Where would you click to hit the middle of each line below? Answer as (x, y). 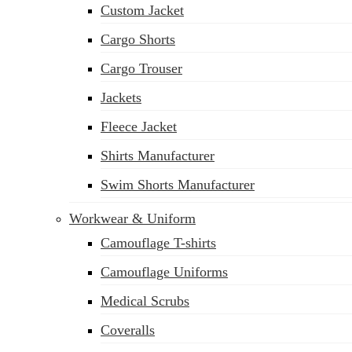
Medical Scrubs (145, 301)
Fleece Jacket (139, 126)
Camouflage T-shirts (158, 243)
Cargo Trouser (141, 68)
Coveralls (128, 330)
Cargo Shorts (138, 39)
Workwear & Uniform (132, 218)
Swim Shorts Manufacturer (178, 185)
